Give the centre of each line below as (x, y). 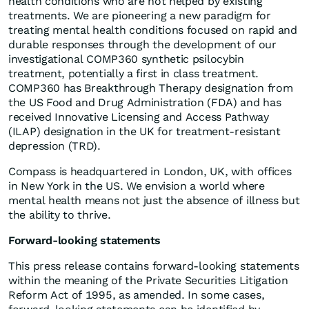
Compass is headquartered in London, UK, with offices (150, 172)
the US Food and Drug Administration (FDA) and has (145, 103)
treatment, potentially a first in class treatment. (134, 74)
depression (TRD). (54, 146)
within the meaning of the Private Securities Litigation (148, 281)
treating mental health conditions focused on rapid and (153, 30)
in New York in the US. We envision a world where (137, 186)
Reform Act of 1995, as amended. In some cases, (137, 295)
